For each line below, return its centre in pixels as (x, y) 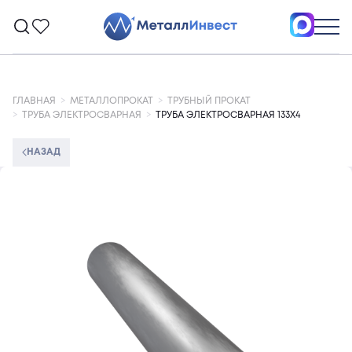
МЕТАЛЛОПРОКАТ (112, 101)
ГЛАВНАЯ (34, 101)
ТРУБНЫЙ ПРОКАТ (209, 101)
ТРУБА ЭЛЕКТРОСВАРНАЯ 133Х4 (228, 115)
